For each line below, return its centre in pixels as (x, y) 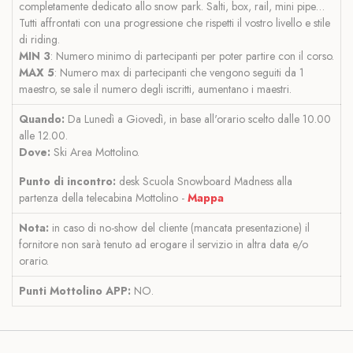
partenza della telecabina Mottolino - (103, 197)
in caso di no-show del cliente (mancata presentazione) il (179, 227)
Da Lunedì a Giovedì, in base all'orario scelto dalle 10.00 (199, 119)
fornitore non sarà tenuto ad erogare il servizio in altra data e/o (163, 244)
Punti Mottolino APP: (76, 290)
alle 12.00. (43, 135)
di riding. (39, 39)
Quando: (43, 119)
